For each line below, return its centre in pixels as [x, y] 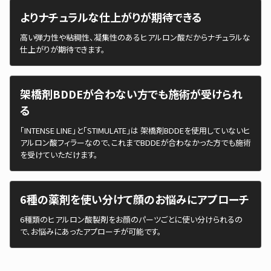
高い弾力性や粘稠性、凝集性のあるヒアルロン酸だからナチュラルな [135, 37]
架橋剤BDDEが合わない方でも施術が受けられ [131, 93]
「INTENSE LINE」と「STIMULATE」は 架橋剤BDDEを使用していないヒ [135, 130]
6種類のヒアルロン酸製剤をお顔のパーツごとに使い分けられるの [131, 219]
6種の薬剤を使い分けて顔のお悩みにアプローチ [135, 199]
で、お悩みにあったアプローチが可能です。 [91, 231]
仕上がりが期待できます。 [63, 49]
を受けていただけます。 [59, 154]
